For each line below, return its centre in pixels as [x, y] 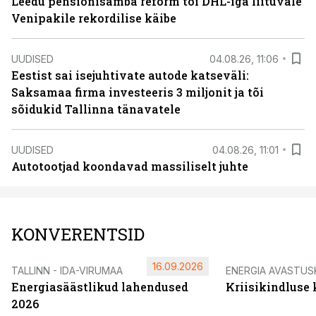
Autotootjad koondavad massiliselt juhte [130, 166]
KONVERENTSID [78, 234]
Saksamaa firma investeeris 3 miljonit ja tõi [138, 92]
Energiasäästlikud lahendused [100, 287]
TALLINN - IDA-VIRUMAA [67, 271]
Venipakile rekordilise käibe [94, 18]
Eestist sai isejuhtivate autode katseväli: [130, 75]
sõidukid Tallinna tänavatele [96, 109]
